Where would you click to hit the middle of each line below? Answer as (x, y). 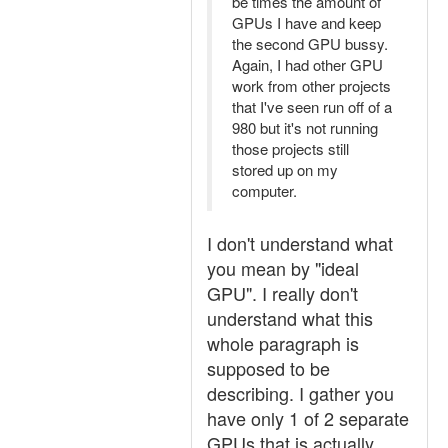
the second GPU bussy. (310, 43)
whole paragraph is (283, 343)
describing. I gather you (300, 393)
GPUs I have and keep (306, 22)
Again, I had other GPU (307, 64)
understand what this (290, 318)
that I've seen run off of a (312, 106)
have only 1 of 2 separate (308, 418)
